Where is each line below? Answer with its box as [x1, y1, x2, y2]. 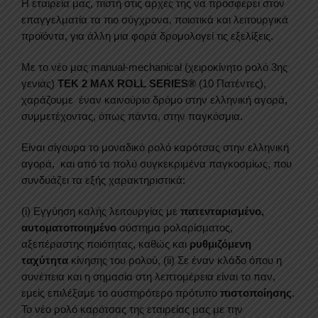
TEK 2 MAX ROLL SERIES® [57, 77, 196, 89]
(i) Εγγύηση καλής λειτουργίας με [21, 205, 180, 218]
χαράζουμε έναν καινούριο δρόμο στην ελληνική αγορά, [21, 93, 287, 106]
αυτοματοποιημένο [21, 221, 116, 234]
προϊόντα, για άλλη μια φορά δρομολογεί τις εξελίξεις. [21, 29, 273, 42]
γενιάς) [21, 77, 57, 89]
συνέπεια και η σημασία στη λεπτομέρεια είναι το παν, [21, 270, 275, 283]
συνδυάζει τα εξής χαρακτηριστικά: [21, 174, 185, 187]
